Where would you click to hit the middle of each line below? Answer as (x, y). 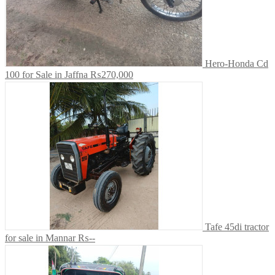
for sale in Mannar (40, 238)
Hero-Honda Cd (237, 64)
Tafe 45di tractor (237, 227)
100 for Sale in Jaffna (46, 75)
